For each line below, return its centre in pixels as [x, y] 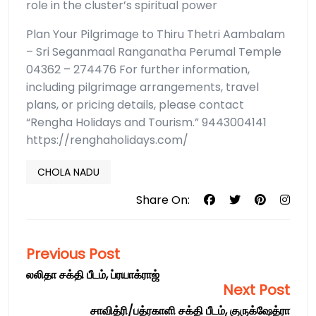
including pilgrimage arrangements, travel [142, 87]
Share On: [163, 200]
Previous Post [73, 254]
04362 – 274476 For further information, [138, 70]
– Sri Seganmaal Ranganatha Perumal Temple [154, 52]
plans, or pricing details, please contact [135, 105]
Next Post [256, 290]
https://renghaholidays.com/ [107, 140]
